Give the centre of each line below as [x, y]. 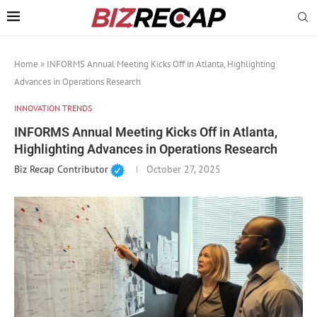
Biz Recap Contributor [61, 169]
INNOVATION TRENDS [53, 108]
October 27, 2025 [183, 169]
